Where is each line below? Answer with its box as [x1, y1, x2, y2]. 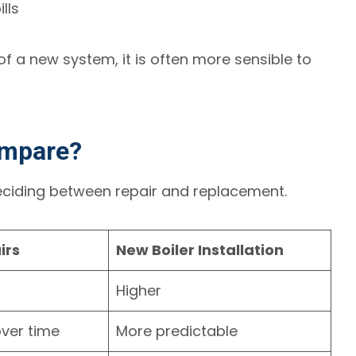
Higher [116, 280, 162, 300]
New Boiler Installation [116, 239, 284, 260]
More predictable [116, 320, 238, 341]
